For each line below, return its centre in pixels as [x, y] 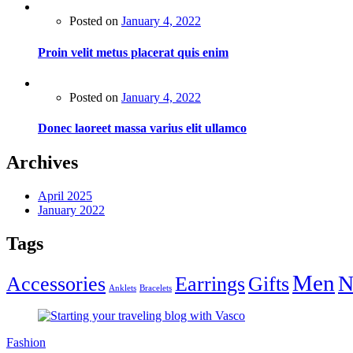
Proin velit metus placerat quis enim [133, 52]
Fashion [26, 343]
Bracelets [156, 288]
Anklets [123, 288]
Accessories [56, 284]
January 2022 [71, 210]
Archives [42, 163]
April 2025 [65, 196]
